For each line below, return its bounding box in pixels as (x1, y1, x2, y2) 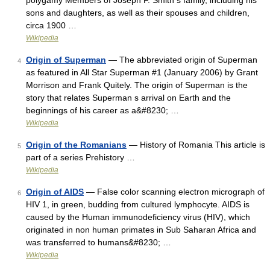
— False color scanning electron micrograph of (84, 187, 265, 196)
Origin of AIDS (26, 187, 84, 196)
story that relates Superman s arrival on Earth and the (26, 93, 231, 102)
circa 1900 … (26, 20, 77, 30)
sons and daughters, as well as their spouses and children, (26, 8, 250, 17)
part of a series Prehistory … (26, 152, 135, 162)
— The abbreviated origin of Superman (106, 55, 257, 64)
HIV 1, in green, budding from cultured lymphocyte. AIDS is (26, 199, 250, 209)
